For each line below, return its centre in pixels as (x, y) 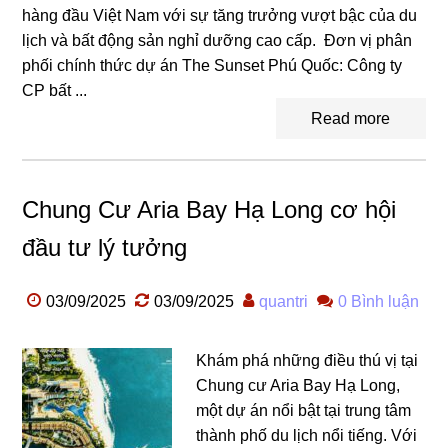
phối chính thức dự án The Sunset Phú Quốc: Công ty (212, 65)
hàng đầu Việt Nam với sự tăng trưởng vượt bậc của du (220, 15)
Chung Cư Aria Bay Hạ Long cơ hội (209, 209)
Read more (351, 118)
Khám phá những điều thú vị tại (307, 360)
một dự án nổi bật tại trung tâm (304, 410)
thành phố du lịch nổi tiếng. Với (307, 435)
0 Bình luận (379, 301)
